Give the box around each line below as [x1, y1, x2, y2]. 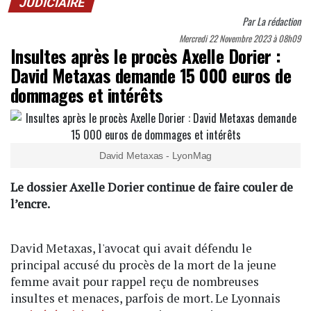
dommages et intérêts [10, 81, 163, 108]
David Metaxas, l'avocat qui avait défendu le [10, 240, 252, 257]
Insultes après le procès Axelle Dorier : [10, 42, 281, 69]
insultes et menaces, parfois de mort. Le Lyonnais [10, 290, 280, 307]
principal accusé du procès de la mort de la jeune [10, 257, 276, 274]
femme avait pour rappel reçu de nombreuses [10, 274, 259, 290]
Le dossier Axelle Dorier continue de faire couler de [10, 179, 293, 196]
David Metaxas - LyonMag [99, 150, 212, 162]
